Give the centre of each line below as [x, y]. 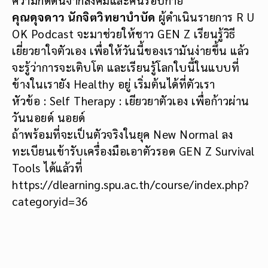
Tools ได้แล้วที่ [47, 168]
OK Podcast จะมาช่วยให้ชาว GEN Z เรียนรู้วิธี [124, 34]
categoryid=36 [50, 201]
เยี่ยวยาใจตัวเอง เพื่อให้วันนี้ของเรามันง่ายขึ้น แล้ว [131, 51]
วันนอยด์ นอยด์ [49, 118]
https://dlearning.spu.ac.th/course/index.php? [131, 185]
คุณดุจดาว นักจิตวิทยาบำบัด [84, 17]
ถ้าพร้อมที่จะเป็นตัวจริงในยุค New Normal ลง [123, 134]
